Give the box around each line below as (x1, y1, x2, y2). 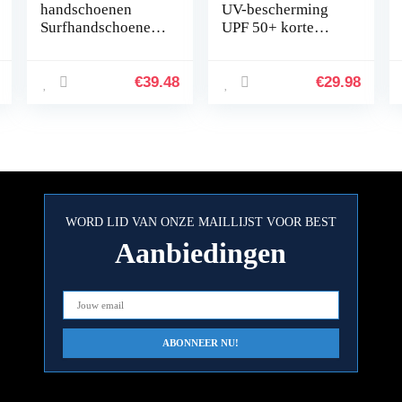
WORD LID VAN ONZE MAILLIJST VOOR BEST (65, 215, 336, 229)
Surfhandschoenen (39, 19, 159, 36)
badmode (222, 55, 281, 72)
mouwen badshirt (222, 37, 332, 54)
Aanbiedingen (115, 237, 287, 269)
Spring (39, 37, 83, 54)
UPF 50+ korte (222, 19, 315, 36)
